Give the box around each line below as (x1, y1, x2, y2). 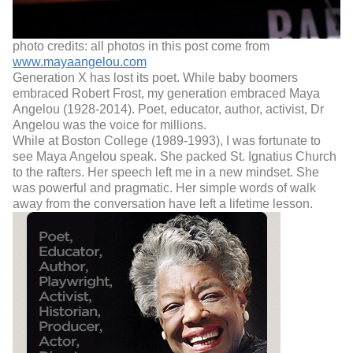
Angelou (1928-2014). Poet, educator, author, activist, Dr (13, 102, 324, 117)
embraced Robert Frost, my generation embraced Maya (13, 87, 320, 101)
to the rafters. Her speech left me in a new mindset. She (13, 165, 319, 180)
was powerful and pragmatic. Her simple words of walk (13, 181, 316, 195)
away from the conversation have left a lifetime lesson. (13, 197, 313, 211)
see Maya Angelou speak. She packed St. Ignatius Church (13, 150, 336, 164)
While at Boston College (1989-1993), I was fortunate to (13, 134, 321, 148)
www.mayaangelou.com (13, 55, 147, 69)
